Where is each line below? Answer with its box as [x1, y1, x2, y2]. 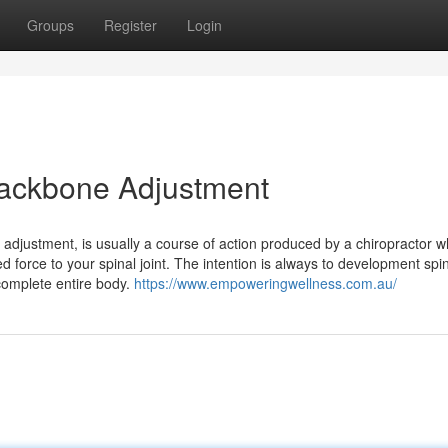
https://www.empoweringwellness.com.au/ [134, 273, 397, 293]
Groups [27, 15, 74, 35]
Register [104, 15, 157, 35]
